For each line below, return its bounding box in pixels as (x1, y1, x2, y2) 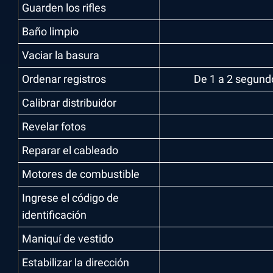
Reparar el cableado (22, 144, 118, 157)
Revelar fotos (22, 120, 86, 133)
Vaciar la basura (22, 49, 99, 62)
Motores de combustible (22, 168, 140, 180)
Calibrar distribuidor (22, 96, 116, 109)
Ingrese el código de (22, 191, 119, 204)
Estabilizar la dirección (22, 256, 129, 269)
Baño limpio (22, 25, 79, 38)
